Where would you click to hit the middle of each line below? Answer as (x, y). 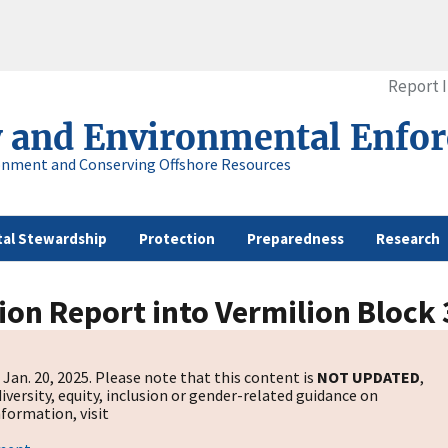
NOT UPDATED (368, 377)
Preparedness (295, 239)
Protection (177, 239)
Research (408, 239)
